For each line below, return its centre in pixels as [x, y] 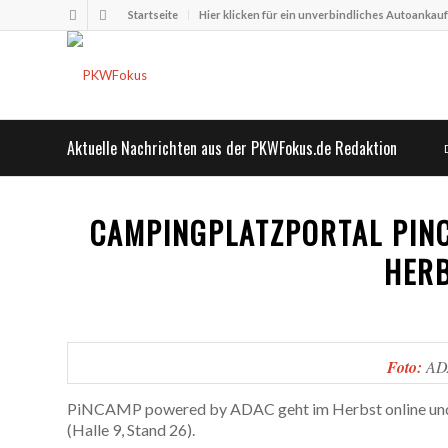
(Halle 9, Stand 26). [131, 429]
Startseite [153, 14]
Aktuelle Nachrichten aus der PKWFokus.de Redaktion [232, 148]
